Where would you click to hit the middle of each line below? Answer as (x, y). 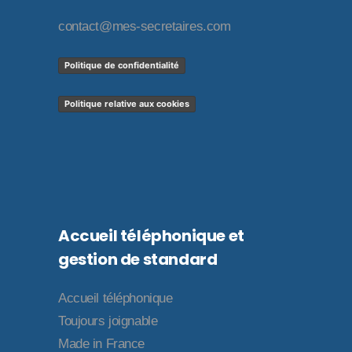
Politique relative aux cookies (127, 103)
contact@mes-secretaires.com (145, 26)
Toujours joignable (108, 321)
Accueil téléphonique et (151, 235)
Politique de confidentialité (122, 65)
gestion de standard (138, 259)
